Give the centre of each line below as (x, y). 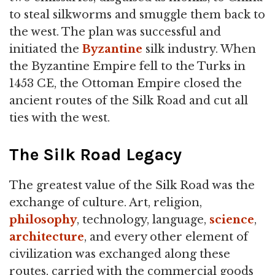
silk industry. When (199, 49)
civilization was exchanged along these (120, 254)
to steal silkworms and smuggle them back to (137, 15)
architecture (47, 237)
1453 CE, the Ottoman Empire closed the (126, 84)
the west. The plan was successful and (115, 32)
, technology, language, (143, 220)
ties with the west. (60, 118)
